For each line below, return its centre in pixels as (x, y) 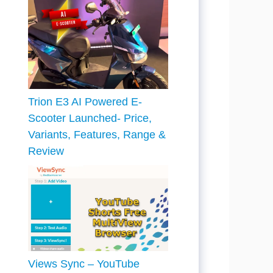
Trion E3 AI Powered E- (85, 102)
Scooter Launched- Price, (90, 118)
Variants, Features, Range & (97, 135)
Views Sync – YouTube (84, 264)
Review (46, 151)
